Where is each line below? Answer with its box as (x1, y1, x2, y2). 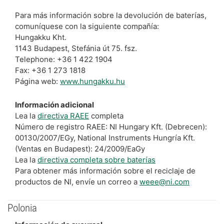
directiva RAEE (37, 111, 89, 120)
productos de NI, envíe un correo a (15, 177, 139, 186)
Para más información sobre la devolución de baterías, (15, 10, 206, 20)
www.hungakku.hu (60, 76, 125, 86)
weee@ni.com (139, 177, 189, 186)
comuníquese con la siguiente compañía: (15, 21, 159, 31)
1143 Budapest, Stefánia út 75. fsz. (15, 43, 137, 53)
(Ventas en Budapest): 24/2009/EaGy (15, 144, 145, 153)
